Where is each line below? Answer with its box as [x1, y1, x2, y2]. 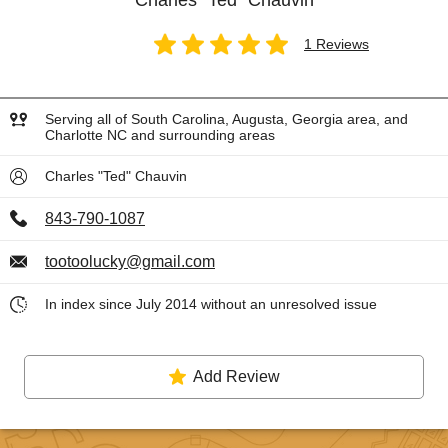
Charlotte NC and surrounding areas [45, 127, 275, 143]
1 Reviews [304, 36, 369, 52]
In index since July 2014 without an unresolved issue [45, 296, 377, 312]
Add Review [192, 368, 280, 385]
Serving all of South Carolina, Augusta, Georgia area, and [45, 111, 408, 127]
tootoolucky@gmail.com [45, 253, 215, 270]
